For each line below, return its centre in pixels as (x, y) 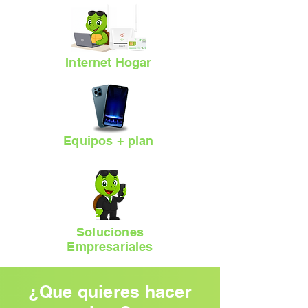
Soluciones (110, 232)
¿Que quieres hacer (110, 291)
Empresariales (110, 246)
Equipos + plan (110, 141)
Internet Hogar (110, 62)
